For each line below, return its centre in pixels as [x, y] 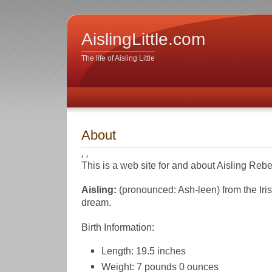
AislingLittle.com [143, 39]
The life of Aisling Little [118, 58]
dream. [96, 202]
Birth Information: [118, 227]
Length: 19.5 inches [143, 251]
